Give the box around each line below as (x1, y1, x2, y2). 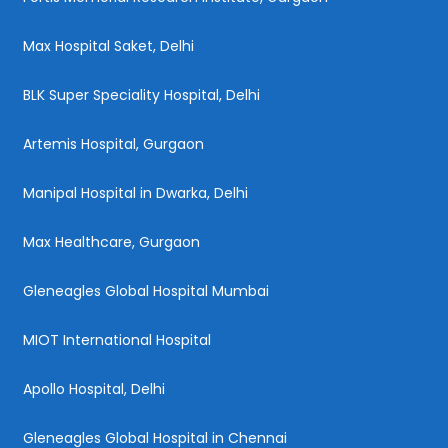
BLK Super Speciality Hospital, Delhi (23, 84, 260, 105)
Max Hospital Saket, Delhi (23, 35, 194, 56)
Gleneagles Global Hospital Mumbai (23, 280, 269, 301)
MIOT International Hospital (23, 329, 211, 350)
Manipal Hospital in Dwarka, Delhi (23, 182, 248, 203)
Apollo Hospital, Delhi (23, 378, 165, 399)
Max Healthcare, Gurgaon (23, 231, 200, 252)
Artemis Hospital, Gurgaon (23, 133, 204, 154)
